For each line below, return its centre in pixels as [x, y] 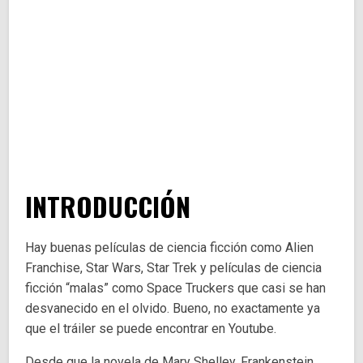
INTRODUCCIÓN [108, 207]
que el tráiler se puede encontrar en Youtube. [151, 329]
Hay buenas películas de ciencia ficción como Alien [170, 248]
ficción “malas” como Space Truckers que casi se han [176, 288]
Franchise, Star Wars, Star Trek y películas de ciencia [174, 268]
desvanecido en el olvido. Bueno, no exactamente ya [173, 309]
